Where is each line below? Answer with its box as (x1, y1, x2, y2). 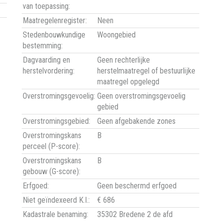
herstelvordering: (23, 66, 74, 76)
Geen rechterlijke (97, 55, 150, 65)
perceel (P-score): (23, 142, 80, 151)
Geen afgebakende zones (97, 116, 176, 126)
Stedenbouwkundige (23, 30, 85, 40)
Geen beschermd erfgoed (97, 181, 177, 191)
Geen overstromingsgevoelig (97, 91, 185, 101)
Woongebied (97, 30, 136, 40)
